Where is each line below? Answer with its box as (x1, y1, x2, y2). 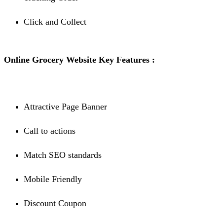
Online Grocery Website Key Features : (4, 55, 155, 65)
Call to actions (24, 126, 75, 136)
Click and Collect (24, 17, 86, 27)
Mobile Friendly (24, 174, 82, 184)
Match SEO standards (24, 150, 102, 160)
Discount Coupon (24, 198, 86, 209)
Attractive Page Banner (24, 102, 107, 112)
